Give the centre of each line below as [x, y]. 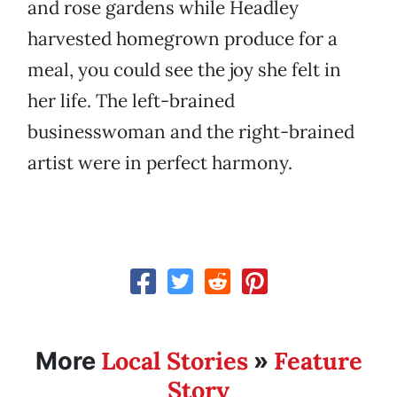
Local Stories [174, 361]
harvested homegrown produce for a [183, 39]
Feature [318, 361]
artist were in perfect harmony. [160, 163]
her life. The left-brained [131, 101]
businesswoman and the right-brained [191, 132]
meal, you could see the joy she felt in [184, 70]
